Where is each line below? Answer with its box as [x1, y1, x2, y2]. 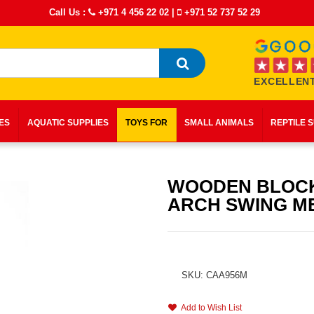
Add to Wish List [177, 303, 242, 313]
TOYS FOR [125, 118, 168, 128]
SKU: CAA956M [182, 270, 247, 280]
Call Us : [49, 7, 89, 18]
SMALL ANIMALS [184, 118, 254, 128]
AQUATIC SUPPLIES [27, 118, 109, 128]
